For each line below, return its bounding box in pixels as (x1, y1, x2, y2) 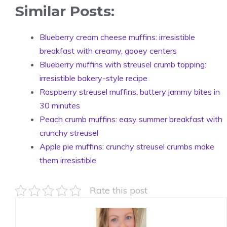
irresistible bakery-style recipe (40, 73, 147, 83)
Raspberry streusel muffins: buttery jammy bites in (40, 87, 220, 97)
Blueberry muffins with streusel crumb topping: (40, 59, 206, 69)
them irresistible (40, 155, 96, 165)
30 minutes (40, 100, 80, 110)
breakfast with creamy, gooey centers (40, 46, 177, 56)
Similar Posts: (15, 3, 115, 20)
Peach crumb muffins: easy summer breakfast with (40, 114, 222, 124)
